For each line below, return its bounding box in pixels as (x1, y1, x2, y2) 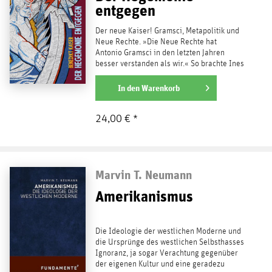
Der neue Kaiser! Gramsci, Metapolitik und (95, 27, 239, 36)
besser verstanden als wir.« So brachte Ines (95, 59, 244, 69)
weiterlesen (95, 83, 141, 93)
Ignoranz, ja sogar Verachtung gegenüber (95, 249, 238, 258)
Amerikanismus (95, 187, 193, 206)
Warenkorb (141, 83, 180, 93)
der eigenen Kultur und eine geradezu (95, 260, 225, 269)
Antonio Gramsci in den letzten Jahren (95, 49, 225, 58)
